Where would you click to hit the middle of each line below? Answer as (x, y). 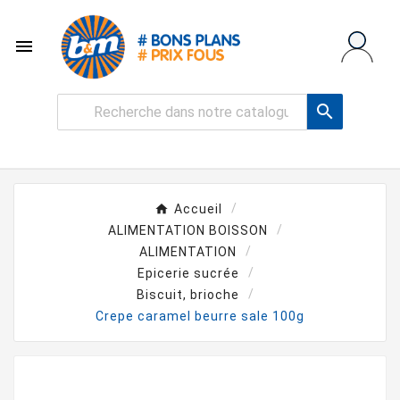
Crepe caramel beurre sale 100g (200, 316)
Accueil (198, 208)
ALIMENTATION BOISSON (188, 230)
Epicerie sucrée (188, 273)
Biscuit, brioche (188, 294)
